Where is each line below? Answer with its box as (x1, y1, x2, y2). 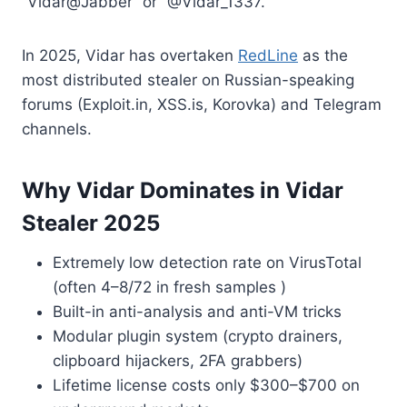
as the (298, 46, 348, 65)
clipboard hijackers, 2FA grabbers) (53, 352, 303, 370)
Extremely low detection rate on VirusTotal (53, 253, 362, 272)
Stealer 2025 (22, 210, 160, 236)
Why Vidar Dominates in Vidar (22, 177, 343, 203)
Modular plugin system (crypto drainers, (53, 327, 342, 345)
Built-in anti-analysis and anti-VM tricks (53, 303, 342, 321)
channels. (22, 120, 92, 138)
